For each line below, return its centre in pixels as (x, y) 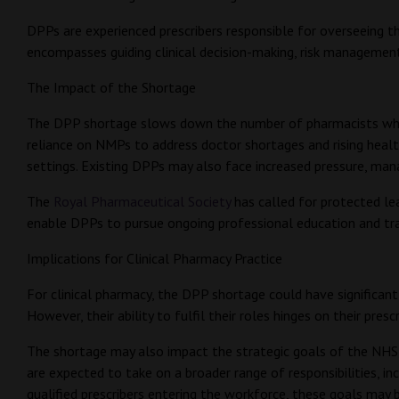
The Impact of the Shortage (113, 87)
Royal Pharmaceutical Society (142, 201)
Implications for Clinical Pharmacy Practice (156, 258)
